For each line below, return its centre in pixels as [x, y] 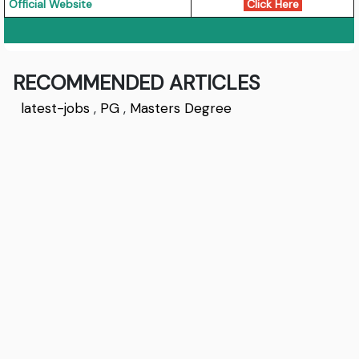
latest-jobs [56, 108]
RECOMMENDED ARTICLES [137, 83]
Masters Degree [181, 108]
